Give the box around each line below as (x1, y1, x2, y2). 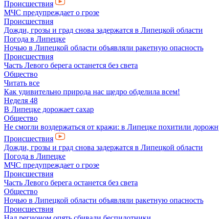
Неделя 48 (4, 96, 38, 105)
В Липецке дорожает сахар (4, 105, 94, 113)
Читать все (4, 79, 40, 87)
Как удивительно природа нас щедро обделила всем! (4, 88, 180, 96)
